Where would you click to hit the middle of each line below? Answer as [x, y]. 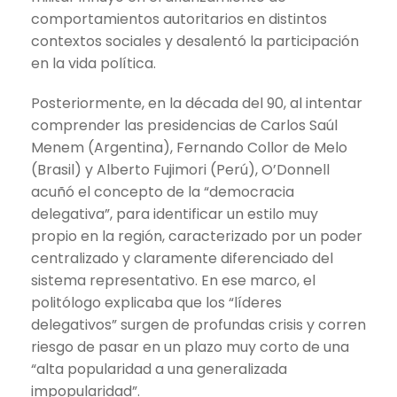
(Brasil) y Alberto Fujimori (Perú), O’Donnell [180, 169]
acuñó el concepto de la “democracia [163, 191]
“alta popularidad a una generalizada [159, 369]
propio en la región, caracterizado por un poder [197, 236]
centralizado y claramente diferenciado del [182, 258]
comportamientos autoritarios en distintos [179, 19]
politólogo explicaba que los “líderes [156, 302]
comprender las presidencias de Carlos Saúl [184, 125]
